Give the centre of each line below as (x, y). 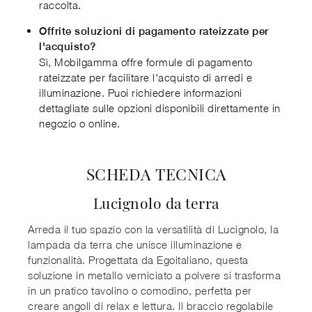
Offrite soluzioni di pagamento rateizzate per (154, 31)
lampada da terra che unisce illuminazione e (135, 244)
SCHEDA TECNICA (156, 173)
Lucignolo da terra (156, 202)
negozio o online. (80, 123)
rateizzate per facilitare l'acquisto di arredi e (146, 77)
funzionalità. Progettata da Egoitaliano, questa (138, 259)
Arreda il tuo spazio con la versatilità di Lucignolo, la (153, 229)
